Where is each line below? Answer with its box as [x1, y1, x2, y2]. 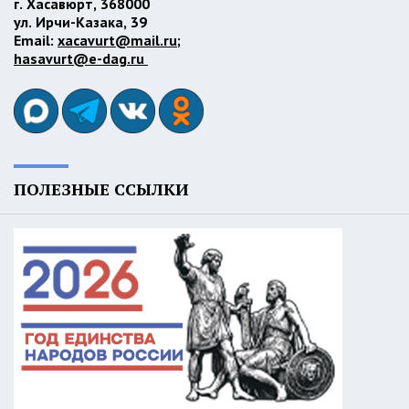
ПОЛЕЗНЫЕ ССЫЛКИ [14, 177, 189, 200]
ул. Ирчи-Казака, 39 [14, 12, 151, 31]
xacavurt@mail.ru [58, 30, 177, 49]
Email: [14, 30, 58, 49]
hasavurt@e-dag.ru [14, 48, 148, 68]
